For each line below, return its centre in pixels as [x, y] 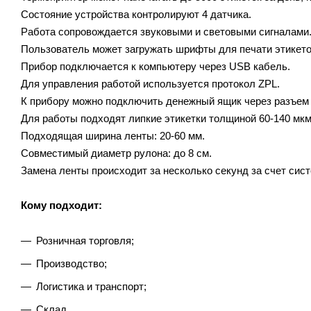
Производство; [72, 263]
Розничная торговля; [85, 240]
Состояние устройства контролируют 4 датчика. [136, 14]
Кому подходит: [61, 205]
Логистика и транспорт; [91, 286]
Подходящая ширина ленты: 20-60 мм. [113, 135]
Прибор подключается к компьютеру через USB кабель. [155, 66]
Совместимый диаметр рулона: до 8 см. [116, 153]
